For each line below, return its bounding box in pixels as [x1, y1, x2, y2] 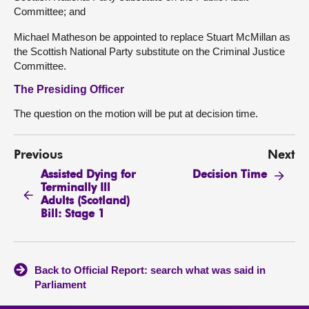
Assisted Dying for [41, 169, 137, 181]
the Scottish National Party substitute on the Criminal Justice [14, 46, 285, 57]
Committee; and [14, 6, 86, 17]
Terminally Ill [41, 182, 111, 194]
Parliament [34, 279, 86, 291]
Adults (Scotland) [41, 195, 130, 207]
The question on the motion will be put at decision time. [14, 108, 258, 119]
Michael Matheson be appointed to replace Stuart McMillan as [14, 31, 290, 43]
